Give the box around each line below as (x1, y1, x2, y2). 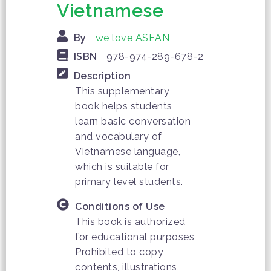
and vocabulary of (75, 130, 162, 142)
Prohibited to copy (75, 246, 163, 258)
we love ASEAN (95, 32, 169, 44)
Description (73, 70, 131, 82)
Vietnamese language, (75, 145, 180, 157)
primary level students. (75, 175, 183, 188)
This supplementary (75, 85, 169, 97)
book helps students (75, 100, 172, 112)
